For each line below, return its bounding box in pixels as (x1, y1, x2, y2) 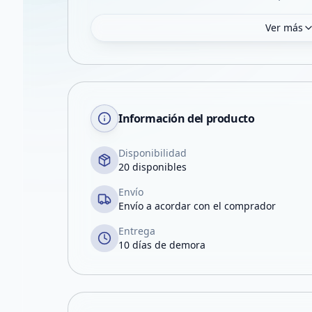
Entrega (118, 224, 155, 237)
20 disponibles (118, 160, 187, 173)
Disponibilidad (118, 146, 187, 159)
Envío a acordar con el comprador (118, 199, 276, 212)
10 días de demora (118, 238, 205, 251)
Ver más (265, 21, 304, 34)
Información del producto (118, 111, 255, 126)
